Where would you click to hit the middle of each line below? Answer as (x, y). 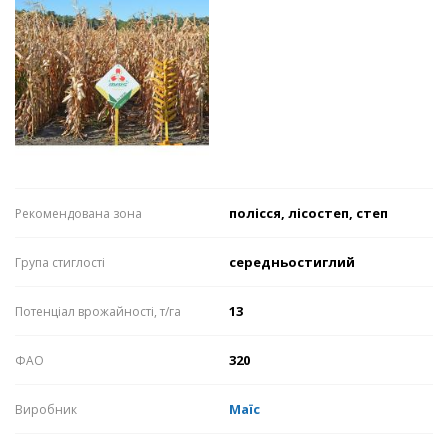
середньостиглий (292, 262)
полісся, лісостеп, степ (308, 213)
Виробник (46, 410)
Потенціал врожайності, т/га (98, 312)
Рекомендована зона (78, 214)
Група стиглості (60, 263)
